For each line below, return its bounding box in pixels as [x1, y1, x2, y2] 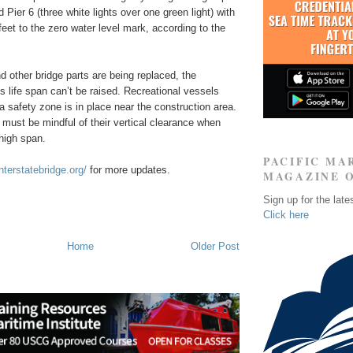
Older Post [191, 240, 240, 252]
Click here [263, 208, 309, 221]
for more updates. [87, 164, 170, 176]
